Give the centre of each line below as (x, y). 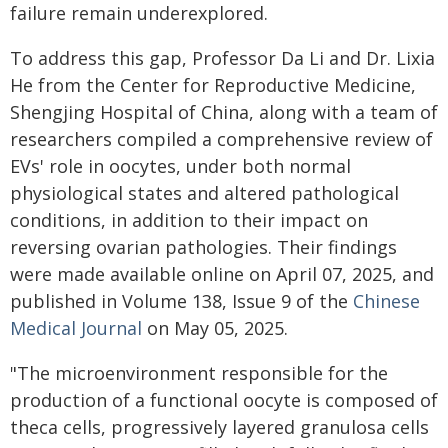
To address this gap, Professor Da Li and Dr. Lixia (222, 58)
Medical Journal (76, 328)
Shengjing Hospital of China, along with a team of (224, 112)
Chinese (386, 301)
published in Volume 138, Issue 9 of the (181, 301)
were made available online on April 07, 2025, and (222, 274)
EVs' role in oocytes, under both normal (180, 166)
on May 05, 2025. (215, 328)
